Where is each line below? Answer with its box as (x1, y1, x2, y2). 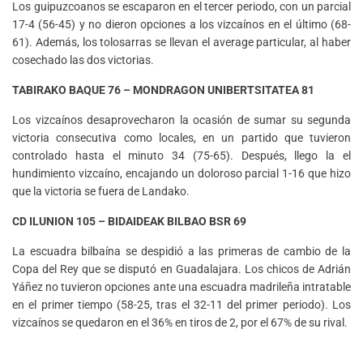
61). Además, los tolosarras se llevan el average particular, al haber (12, 36, 351, 49)
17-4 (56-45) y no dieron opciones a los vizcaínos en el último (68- (12, 18, 351, 32)
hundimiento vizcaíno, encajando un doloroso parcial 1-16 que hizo (12, 167, 351, 181)
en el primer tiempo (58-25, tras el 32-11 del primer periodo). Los (12, 298, 351, 312)
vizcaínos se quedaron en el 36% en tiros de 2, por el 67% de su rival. (12, 316, 348, 330)
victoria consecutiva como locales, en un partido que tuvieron (12, 131, 351, 145)
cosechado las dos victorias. (12, 53, 154, 67)
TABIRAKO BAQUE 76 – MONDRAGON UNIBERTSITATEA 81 (12, 83, 314, 97)
